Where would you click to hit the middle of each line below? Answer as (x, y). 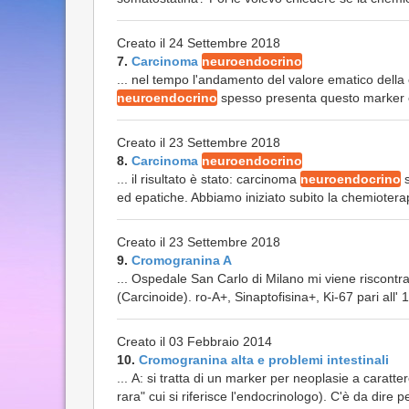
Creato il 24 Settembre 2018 (199, 43)
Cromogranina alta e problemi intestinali (264, 360)
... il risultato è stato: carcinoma (209, 179)
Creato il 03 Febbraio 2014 (194, 341)
